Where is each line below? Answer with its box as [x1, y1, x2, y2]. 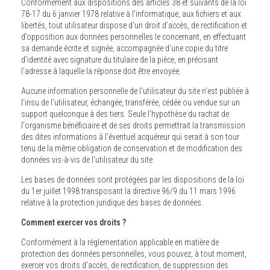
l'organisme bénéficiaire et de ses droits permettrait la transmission [21, 120, 245, 130]
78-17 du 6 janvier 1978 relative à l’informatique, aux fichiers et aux [21, 8, 101, 19]
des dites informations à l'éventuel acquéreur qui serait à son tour [21, 131, 172, 142]
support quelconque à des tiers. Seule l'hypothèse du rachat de [21, 108, 229, 119]
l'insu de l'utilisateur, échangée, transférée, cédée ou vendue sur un [21, 97, 90, 107]
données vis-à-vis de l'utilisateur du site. [92, 154, 154, 165]
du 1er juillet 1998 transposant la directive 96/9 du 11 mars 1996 [21, 186, 125, 196]
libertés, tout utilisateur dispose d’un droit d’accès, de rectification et [21, 20, 201, 30]
